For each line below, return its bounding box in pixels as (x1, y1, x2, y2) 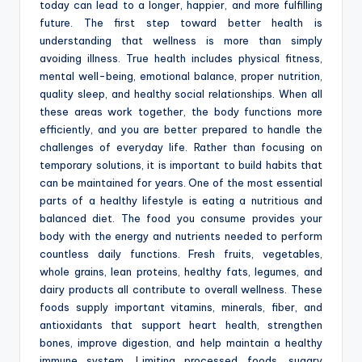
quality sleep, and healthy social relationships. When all (40, 87, 322, 101)
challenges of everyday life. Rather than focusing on (40, 141, 322, 154)
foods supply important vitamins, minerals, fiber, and (40, 301, 322, 314)
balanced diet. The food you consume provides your (40, 212, 322, 225)
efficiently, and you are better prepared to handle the (40, 123, 322, 137)
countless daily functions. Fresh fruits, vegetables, (40, 247, 322, 261)
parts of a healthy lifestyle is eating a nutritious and (40, 194, 322, 208)
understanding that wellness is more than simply (40, 34, 322, 48)
